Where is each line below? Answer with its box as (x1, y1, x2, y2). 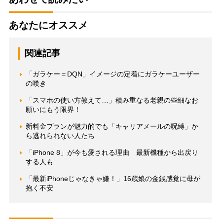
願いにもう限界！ (25, 105, 81, 113)
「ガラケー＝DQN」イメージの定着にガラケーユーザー (25, 70, 200, 78)
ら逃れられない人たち (25, 131, 95, 140)
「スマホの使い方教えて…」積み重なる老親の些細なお (25, 96, 198, 104)
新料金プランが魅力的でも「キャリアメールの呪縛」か (25, 122, 198, 130)
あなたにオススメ (8, 19, 88, 31)
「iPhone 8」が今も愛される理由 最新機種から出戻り (25, 148, 198, 156)
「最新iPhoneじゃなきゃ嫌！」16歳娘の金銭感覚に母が (25, 174, 200, 183)
